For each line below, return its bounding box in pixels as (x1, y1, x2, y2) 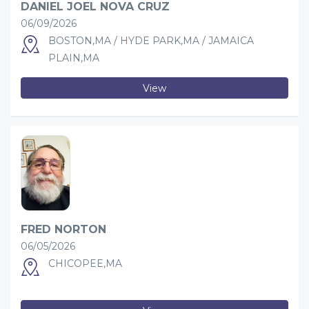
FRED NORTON (21, 223, 106, 236)
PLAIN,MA (48, 52, 99, 64)
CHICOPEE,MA (48, 257, 122, 270)
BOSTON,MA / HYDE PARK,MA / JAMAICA (48, 34, 254, 47)
